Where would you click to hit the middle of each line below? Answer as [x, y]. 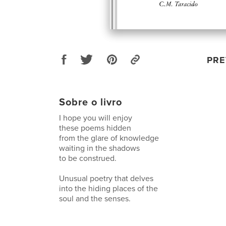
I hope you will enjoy [96, 118]
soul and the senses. [95, 199]
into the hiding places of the [108, 188]
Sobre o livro [91, 102]
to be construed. [88, 158]
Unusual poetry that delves [106, 178]
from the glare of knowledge [109, 138]
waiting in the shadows [99, 148]
